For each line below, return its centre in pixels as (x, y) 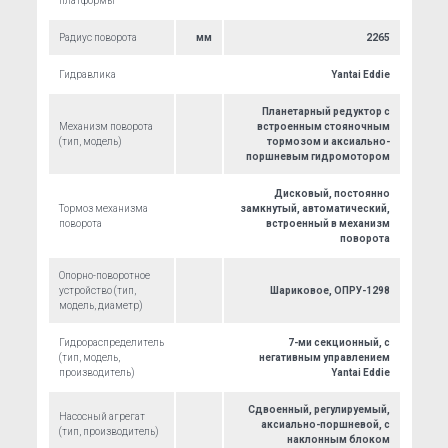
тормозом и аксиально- (328, 141)
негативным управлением (324, 357)
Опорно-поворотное (104, 275)
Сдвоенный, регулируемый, (318, 409)
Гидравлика (87, 74)
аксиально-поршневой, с (325, 424)
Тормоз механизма (103, 208)
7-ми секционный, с (338, 342)
